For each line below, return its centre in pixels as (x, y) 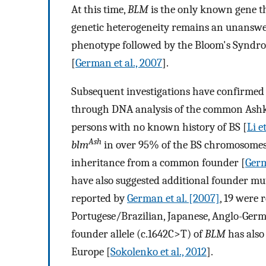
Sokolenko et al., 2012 (159, 252)
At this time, (99, 9)
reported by (99, 199)
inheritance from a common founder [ (158, 163)
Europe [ (91, 252)
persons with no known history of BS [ (159, 127)
